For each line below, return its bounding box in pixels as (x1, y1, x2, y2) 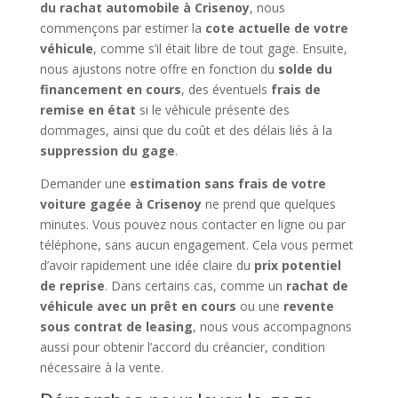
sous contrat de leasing (39, 317, 193, 335)
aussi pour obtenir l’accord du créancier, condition (39, 338, 325, 355)
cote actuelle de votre (204, 19, 348, 36)
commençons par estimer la (39, 19, 205, 36)
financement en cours (39, 80, 181, 98)
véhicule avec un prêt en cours (39, 297, 236, 314)
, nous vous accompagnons (192, 317, 352, 335)
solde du (277, 60, 332, 77)
